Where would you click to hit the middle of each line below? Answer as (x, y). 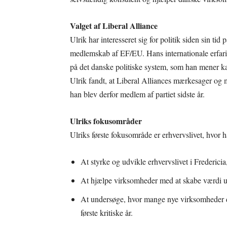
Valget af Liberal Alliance (114, 26)
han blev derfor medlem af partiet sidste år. (137, 94)
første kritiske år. (107, 213)
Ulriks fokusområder (106, 121)
